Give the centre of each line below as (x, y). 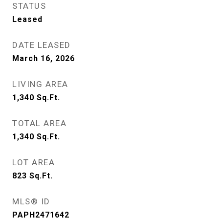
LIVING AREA (40, 84)
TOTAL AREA (39, 123)
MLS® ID (31, 201)
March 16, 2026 (44, 58)
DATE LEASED (42, 45)
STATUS (29, 6)
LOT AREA (33, 162)
